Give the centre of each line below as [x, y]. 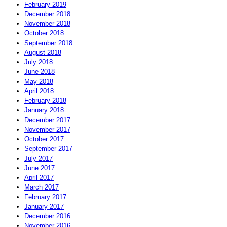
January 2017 [44, 206]
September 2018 [48, 43]
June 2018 [40, 71]
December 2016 [47, 216]
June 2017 [40, 168]
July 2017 [39, 158]
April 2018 [39, 91]
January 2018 [44, 110]
